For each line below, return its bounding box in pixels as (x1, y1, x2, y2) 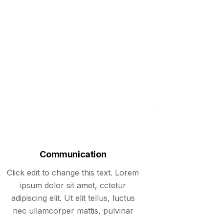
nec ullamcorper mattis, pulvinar (12, 206, 133, 216)
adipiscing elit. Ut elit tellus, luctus (11, 193, 135, 203)
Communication (40, 149, 107, 159)
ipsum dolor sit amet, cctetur (20, 180, 126, 190)
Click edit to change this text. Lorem (7, 168, 139, 177)
